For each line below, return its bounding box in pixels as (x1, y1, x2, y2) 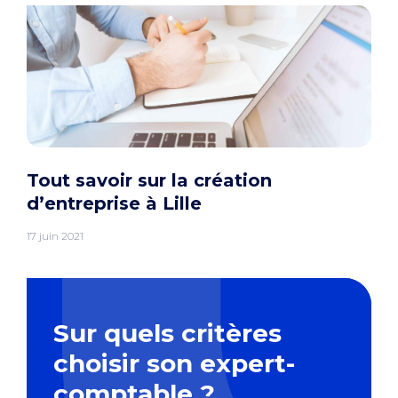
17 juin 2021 (27, 229, 84, 243)
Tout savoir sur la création (27, 170, 272, 192)
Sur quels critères (53, 318, 282, 349)
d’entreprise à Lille (27, 193, 202, 215)
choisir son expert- (53, 348, 295, 379)
